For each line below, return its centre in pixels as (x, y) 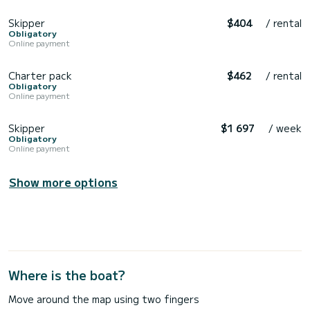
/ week (285, 128)
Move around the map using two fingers (104, 299)
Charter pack (40, 76)
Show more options (63, 182)
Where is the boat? (67, 275)
